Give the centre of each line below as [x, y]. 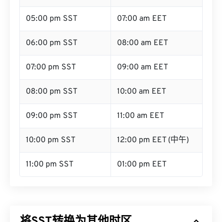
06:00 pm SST [52, 43]
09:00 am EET [142, 67]
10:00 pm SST [51, 140]
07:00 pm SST [51, 67]
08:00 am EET [142, 43]
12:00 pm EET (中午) [153, 140]
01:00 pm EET [142, 165]
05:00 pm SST [52, 19]
